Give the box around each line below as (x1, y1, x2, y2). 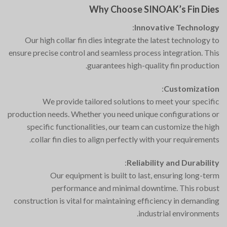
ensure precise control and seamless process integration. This (9, 48, 219, 58)
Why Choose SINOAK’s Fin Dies (89, 4, 219, 15)
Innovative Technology (134, 22, 219, 32)
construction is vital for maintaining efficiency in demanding (14, 195, 219, 205)
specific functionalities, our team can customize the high (27, 121, 219, 131)
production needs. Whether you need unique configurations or (8, 108, 219, 119)
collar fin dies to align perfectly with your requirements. (31, 134, 219, 144)
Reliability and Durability (127, 157, 219, 167)
